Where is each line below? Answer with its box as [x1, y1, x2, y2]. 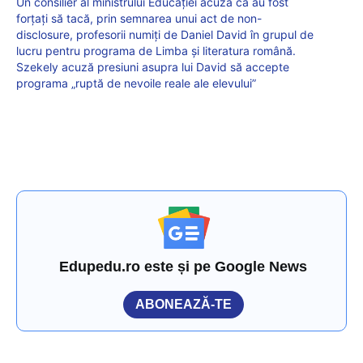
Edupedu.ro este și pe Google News [59, 258, 308, 275]
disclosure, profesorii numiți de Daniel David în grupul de [16, 27, 314, 41]
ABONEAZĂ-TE [135, 297, 232, 311]
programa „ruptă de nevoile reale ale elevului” [16, 75, 256, 90]
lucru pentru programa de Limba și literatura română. [16, 43, 296, 58]
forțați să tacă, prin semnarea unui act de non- [16, 11, 262, 25]
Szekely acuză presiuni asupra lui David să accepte [16, 59, 289, 74]
